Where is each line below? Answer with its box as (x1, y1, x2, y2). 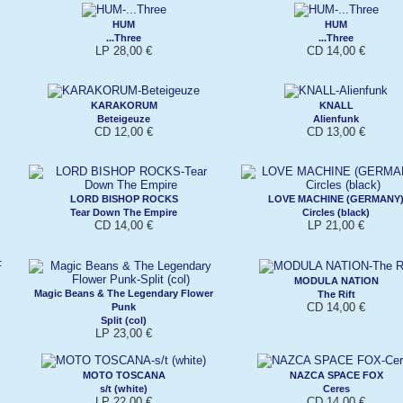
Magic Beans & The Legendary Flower (34, 287, 213, 299)
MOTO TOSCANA (82, 369, 166, 381)
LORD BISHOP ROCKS (69, 193, 178, 204)
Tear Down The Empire (70, 206, 177, 218)
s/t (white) (100, 382, 148, 394)
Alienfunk (313, 112, 359, 124)
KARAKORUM (90, 99, 157, 111)
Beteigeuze (97, 112, 150, 124)
